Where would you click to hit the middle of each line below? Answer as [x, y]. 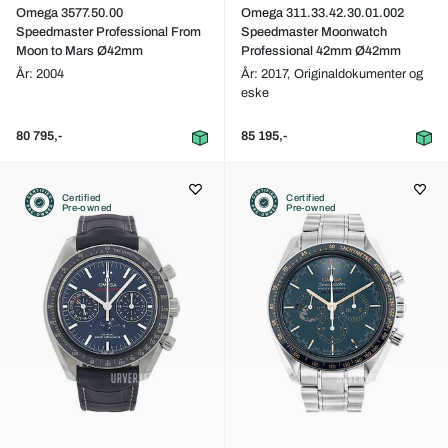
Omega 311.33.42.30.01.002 [322, 13]
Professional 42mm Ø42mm [320, 51]
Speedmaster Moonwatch [313, 32]
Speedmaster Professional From [108, 32]
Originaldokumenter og [358, 74]
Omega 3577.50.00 [69, 13]
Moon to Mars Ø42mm [79, 51]
